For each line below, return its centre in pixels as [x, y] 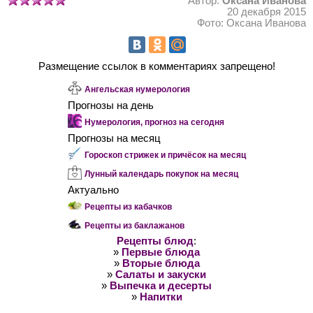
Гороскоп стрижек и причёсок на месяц [165, 155]
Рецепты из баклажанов [134, 226]
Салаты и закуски [161, 275]
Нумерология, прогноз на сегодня [154, 123]
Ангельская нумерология [137, 90]
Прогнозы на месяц [114, 139]
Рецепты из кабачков [128, 207]
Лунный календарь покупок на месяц [161, 174]
